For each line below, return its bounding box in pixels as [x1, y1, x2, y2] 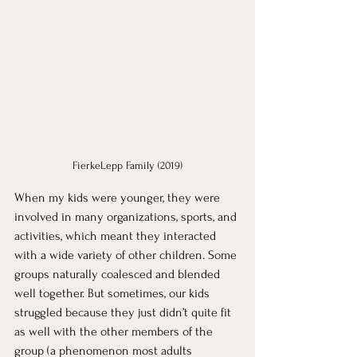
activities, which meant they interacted [14, 229, 219, 244]
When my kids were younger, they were [14, 190, 223, 206]
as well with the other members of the [14, 324, 216, 339]
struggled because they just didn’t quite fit [14, 305, 234, 320]
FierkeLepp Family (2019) [73, 159, 182, 172]
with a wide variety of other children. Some [14, 248, 240, 263]
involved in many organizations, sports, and [14, 210, 240, 225]
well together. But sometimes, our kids [14, 286, 213, 301]
